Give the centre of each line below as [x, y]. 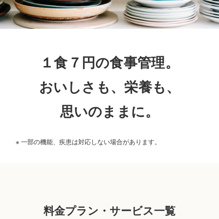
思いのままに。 [109, 111]
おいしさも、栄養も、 [109, 87]
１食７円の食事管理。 [109, 63]
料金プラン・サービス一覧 [109, 210]
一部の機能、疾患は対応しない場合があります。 [90, 142]
